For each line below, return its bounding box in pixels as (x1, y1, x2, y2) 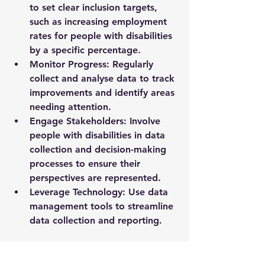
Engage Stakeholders (30, 115, 124, 127)
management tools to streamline (30, 200, 176, 212)
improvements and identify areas (30, 86, 177, 98)
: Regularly (106, 58, 156, 70)
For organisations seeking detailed (11, 243, 166, 254)
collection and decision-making (30, 143, 169, 155)
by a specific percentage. (30, 44, 141, 56)
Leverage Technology (30, 186, 122, 198)
